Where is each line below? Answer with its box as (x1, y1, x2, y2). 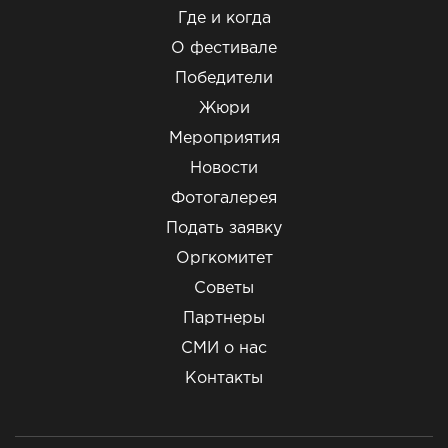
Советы (194, 281, 254, 296)
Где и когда (177, 11, 271, 26)
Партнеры (183, 311, 265, 326)
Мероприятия (168, 131, 280, 146)
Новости (190, 161, 258, 176)
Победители (175, 71, 273, 86)
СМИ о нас (181, 341, 267, 356)
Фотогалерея (171, 191, 277, 206)
